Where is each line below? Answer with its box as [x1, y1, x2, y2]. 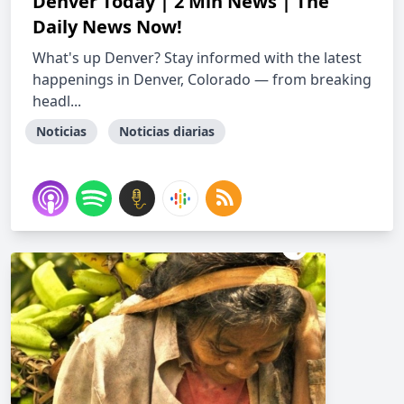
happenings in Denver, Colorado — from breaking [32, 69, 372, 89]
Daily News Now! [32, 14, 182, 39]
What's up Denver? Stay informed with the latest [32, 48, 362, 68]
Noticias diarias [119, 123, 215, 140]
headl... [32, 91, 81, 111]
